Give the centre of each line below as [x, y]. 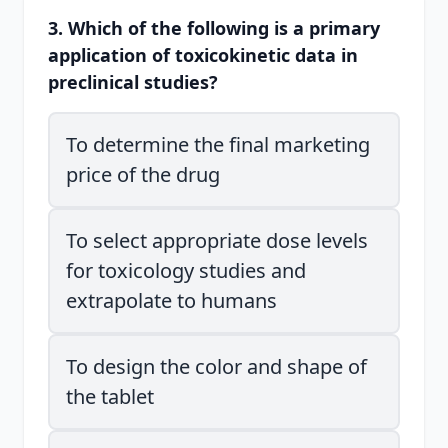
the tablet [110, 396]
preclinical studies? [133, 82]
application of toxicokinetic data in [203, 55]
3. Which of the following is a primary [214, 28]
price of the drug [143, 174]
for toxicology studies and [186, 270]
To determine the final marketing [218, 144]
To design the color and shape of [216, 366]
